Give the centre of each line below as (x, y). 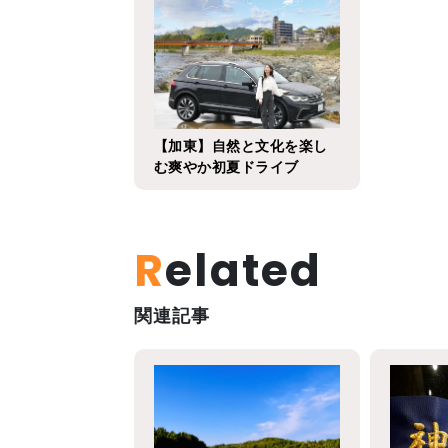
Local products (298, 20)
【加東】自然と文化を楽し (241, 146)
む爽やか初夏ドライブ (226, 167)
